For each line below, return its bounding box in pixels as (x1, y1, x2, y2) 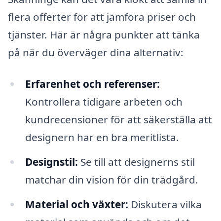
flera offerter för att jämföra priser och (8, 10, 196, 24)
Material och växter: (25, 197, 128, 211)
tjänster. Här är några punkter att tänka (8, 28, 200, 42)
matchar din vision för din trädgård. (25, 172, 198, 186)
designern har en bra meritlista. (25, 130, 179, 144)
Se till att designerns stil (77, 154, 195, 169)
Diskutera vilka (128, 197, 202, 211)
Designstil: (25, 154, 78, 169)
